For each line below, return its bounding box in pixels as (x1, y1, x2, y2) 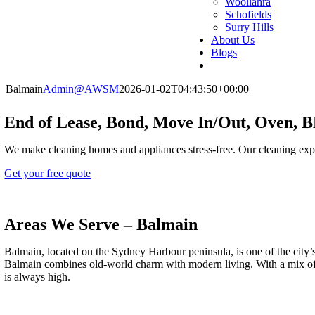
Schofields (225, 8, 271, 20)
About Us (211, 34, 255, 46)
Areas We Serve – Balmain (4, 215, 198, 233)
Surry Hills (225, 21, 274, 33)
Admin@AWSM (43, 83, 119, 95)
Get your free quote (4, 167, 91, 179)
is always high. (4, 271, 71, 283)
